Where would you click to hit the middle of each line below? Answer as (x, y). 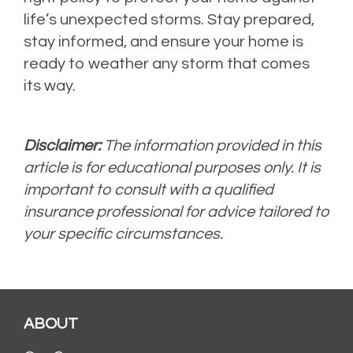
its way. (50, 85)
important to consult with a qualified (149, 190)
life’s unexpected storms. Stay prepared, (169, 19)
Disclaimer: (62, 145)
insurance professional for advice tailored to (176, 212)
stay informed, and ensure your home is (163, 41)
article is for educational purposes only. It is (172, 167)
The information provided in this (211, 145)
